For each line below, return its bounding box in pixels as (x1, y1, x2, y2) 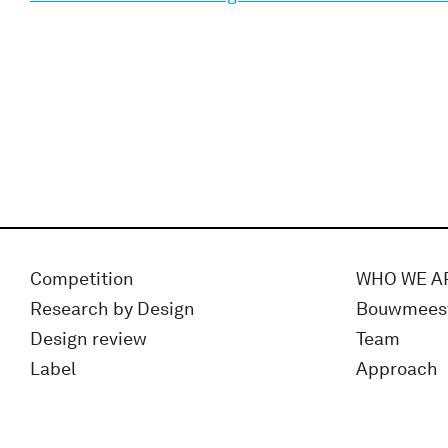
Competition (30, 268, 134, 290)
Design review (30, 328, 147, 350)
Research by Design (30, 298, 195, 320)
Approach (356, 358, 438, 380)
